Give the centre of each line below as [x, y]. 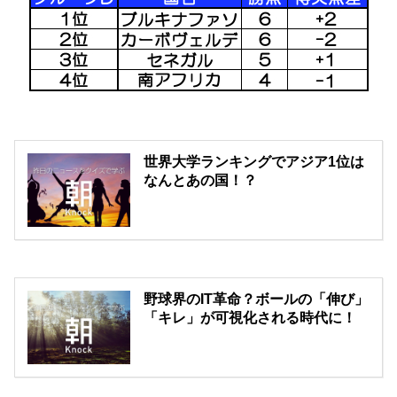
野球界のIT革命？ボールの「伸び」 [257, 300]
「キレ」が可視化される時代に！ [250, 318]
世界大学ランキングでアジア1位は [254, 162]
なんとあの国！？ [201, 181]
